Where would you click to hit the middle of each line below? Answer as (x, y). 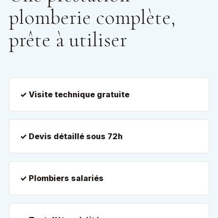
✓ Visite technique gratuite (75, 94)
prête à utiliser (68, 40)
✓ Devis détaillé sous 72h (71, 136)
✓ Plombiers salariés (62, 178)
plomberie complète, (92, 17)
